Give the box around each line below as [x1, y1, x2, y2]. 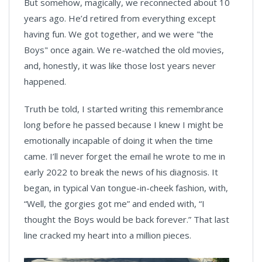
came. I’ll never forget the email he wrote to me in [24, 150, 225, 162]
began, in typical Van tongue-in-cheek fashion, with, [24, 181, 228, 194]
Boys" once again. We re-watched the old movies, [24, 43, 224, 56]
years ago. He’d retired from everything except [24, 12, 216, 24]
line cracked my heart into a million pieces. [24, 229, 191, 241]
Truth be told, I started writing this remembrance [24, 102, 223, 115]
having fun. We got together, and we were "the [24, 27, 213, 40]
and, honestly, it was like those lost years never [24, 59, 216, 71]
